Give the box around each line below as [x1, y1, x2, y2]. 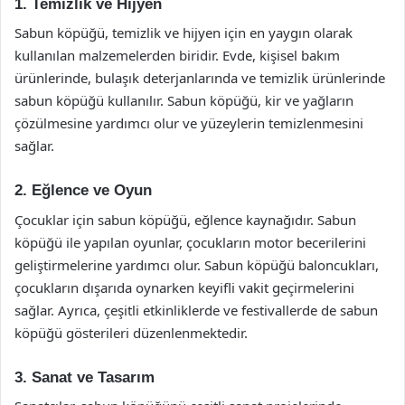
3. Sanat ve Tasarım [14, 368, 155, 386]
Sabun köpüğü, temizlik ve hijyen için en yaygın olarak [14, 24, 353, 42]
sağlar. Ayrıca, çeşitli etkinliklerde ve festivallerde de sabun [14, 300, 378, 319]
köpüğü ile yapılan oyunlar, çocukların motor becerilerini [14, 232, 366, 251]
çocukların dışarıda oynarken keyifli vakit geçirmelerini [14, 278, 354, 297]
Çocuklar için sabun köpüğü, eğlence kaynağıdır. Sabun [14, 210, 356, 229]
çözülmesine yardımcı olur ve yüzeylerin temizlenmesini [14, 114, 363, 132]
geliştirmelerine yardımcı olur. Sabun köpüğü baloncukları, [14, 255, 379, 274]
